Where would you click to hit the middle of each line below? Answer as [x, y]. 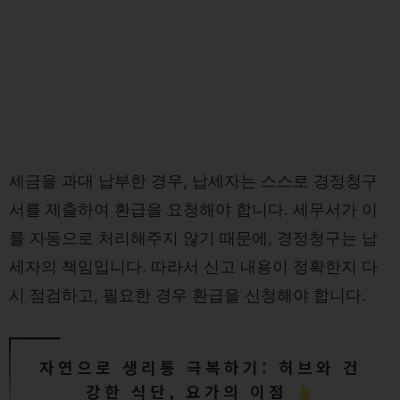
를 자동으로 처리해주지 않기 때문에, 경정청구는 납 [193, 238]
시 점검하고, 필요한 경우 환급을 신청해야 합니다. [187, 295]
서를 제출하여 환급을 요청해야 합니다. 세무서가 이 [193, 209]
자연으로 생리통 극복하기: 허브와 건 [200, 367]
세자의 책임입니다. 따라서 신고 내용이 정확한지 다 [193, 267]
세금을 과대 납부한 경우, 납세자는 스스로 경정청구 [193, 181]
